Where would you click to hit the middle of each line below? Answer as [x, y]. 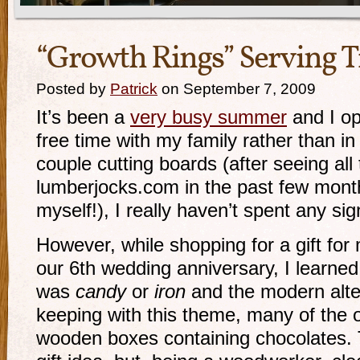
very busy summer [209, 117]
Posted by [73, 89]
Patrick [134, 89]
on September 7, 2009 [237, 89]
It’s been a [83, 117]
